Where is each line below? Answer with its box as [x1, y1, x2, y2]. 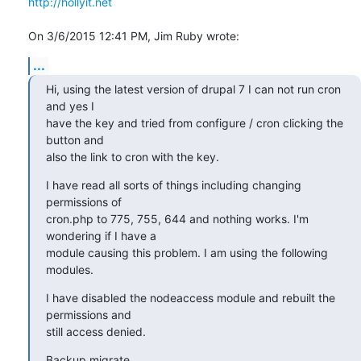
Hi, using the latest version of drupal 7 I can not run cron [46, 81, 341, 96]
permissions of [46, 194, 125, 209]
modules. [46, 262, 93, 276]
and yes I [46, 98, 98, 113]
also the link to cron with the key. [46, 149, 219, 164]
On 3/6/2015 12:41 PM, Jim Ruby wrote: [28, 28, 239, 43]
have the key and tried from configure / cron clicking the [46, 115, 343, 130]
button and [46, 132, 107, 147]
